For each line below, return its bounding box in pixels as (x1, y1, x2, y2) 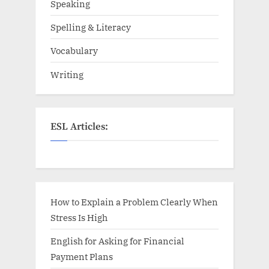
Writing (50, 68, 83, 80)
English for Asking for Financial (50, 234, 184, 247)
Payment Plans (50, 250, 113, 262)
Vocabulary (50, 44, 98, 57)
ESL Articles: (50, 121, 108, 134)
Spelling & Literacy (50, 21, 131, 34)
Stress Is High (50, 211, 107, 223)
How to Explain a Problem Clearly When (50, 195, 218, 208)
